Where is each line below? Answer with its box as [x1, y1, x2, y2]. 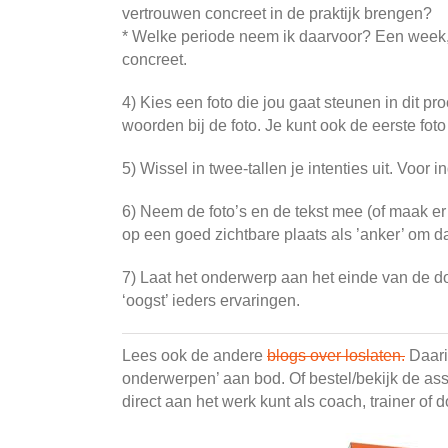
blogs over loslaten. [267, 346, 405, 364]
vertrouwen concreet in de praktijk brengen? [122, 4, 432, 22]
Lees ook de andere [122, 346, 267, 364]
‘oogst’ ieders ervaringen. [122, 291, 300, 309]
